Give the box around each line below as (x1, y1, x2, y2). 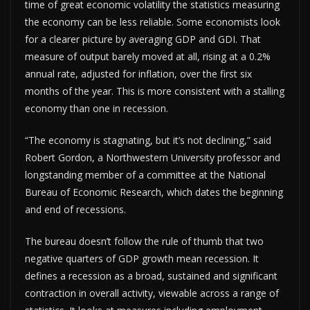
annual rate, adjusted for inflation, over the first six (25, 66, 252, 80)
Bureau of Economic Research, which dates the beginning (25, 185, 283, 199)
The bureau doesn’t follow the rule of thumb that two (25, 234, 264, 248)
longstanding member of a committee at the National (25, 167, 266, 181)
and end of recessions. (25, 202, 126, 216)
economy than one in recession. (25, 101, 168, 115)
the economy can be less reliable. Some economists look (25, 15, 280, 28)
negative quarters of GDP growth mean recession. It (25, 251, 259, 265)
